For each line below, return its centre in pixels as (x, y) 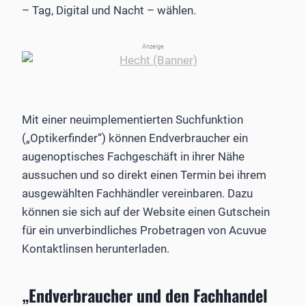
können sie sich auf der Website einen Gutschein (146, 212)
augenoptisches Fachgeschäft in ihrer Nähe (133, 157)
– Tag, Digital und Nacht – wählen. (109, 11)
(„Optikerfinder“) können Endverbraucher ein (135, 138)
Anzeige (153, 47)
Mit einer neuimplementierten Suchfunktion (133, 120)
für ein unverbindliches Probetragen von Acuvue (144, 231)
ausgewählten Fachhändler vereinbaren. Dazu (137, 194)
